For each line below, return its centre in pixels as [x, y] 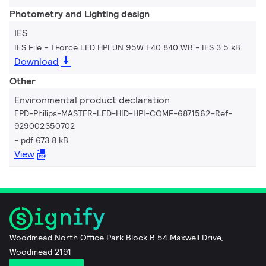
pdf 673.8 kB [45, 140]
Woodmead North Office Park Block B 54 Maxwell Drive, [116, 237]
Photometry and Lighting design [80, 14]
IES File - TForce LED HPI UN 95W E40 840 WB [104, 47]
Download [37, 61]
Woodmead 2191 [40, 251]
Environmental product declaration [92, 100]
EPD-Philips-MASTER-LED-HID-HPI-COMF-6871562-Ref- [123, 113]
